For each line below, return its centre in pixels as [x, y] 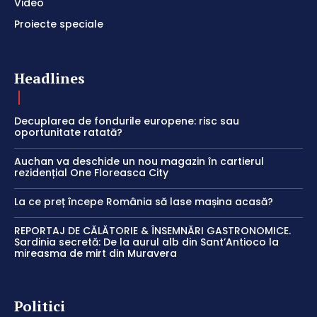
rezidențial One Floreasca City [91, 172]
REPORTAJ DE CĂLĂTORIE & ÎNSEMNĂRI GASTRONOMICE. [152, 230]
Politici [40, 306]
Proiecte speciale [59, 24]
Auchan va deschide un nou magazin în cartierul [139, 161]
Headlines [50, 78]
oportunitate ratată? [68, 132]
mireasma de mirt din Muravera [96, 253]
